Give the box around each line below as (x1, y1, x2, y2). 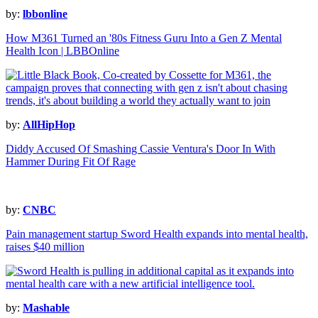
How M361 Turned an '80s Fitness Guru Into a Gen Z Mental (6, 32, 282, 45)
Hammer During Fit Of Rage (6, 155, 136, 168)
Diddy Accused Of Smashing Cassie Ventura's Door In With (6, 143, 275, 155)
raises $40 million (6, 241, 84, 253)
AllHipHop (23, 119, 75, 131)
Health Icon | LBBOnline (6, 45, 119, 57)
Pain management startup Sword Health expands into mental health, (6, 228, 308, 241)
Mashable (23, 302, 70, 314)
